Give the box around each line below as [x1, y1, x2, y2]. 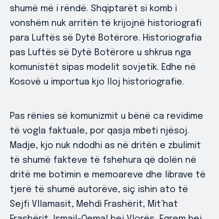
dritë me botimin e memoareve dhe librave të [10, 171, 206, 179]
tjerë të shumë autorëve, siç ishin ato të [10, 185, 188, 194]
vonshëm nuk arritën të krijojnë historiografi [10, 19, 201, 28]
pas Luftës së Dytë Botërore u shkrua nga [10, 48, 191, 57]
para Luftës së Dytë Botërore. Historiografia [10, 34, 202, 43]
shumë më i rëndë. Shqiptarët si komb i [10, 4, 177, 13]
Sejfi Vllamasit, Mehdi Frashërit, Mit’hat [10, 200, 178, 209]
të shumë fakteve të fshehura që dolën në [10, 156, 197, 165]
